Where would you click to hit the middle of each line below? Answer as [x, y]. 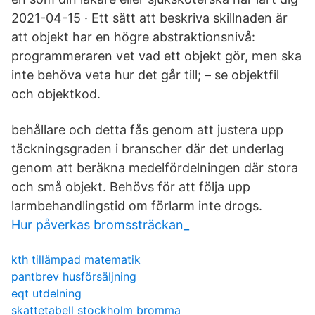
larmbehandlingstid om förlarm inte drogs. [137, 206]
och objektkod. [56, 94]
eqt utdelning [46, 293]
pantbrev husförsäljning [74, 276]
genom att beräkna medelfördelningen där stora [155, 168]
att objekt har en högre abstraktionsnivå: [133, 37]
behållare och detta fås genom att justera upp [147, 130]
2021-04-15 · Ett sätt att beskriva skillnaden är [149, 18]
